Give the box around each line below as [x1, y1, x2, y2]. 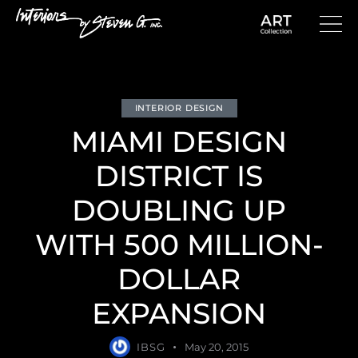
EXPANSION [92, 295, 266, 331]
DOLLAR [117, 261, 241, 296]
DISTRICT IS [95, 157, 263, 193]
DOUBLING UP [72, 192, 286, 228]
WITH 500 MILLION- [34, 226, 324, 262]
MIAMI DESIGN [71, 123, 287, 159]
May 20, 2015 [184, 340, 249, 353]
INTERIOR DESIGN [134, 101, 224, 113]
